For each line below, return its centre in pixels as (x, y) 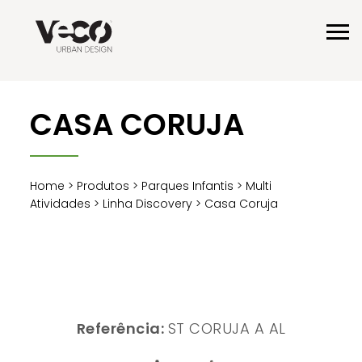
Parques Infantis (188, 185)
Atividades (61, 203)
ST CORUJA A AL (227, 328)
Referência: (122, 328)
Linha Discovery (148, 203)
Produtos (103, 185)
